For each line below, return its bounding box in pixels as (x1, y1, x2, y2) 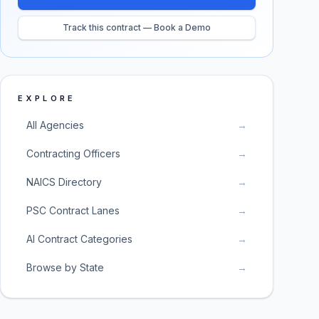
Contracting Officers (26, 147, 120, 159)
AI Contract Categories (26, 233, 132, 245)
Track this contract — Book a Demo (63, 22, 211, 33)
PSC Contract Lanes (26, 204, 120, 216)
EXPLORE (18, 93, 76, 103)
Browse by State (26, 261, 104, 273)
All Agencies (26, 119, 84, 131)
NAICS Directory (26, 176, 102, 188)
